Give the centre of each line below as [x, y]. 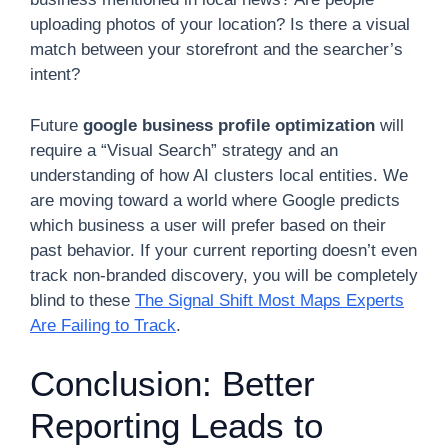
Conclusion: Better [172, 383]
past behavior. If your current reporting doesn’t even [223, 250]
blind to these [82, 300]
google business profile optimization [229, 125]
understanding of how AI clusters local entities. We [219, 175]
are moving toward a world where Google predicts [215, 200]
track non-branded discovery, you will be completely [224, 275]
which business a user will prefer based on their [208, 225]
